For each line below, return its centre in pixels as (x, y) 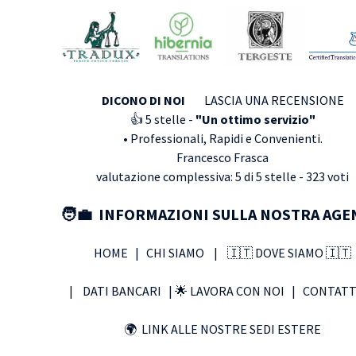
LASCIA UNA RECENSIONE (273, 100)
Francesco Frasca (222, 157)
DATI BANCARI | (125, 290)
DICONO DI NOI (143, 100)
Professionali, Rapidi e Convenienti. (226, 138)
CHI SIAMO (180, 252)
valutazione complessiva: (166, 176)
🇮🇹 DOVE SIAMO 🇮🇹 (286, 252)
